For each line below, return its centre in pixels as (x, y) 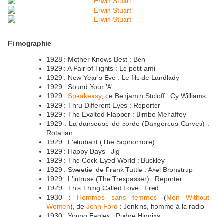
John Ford (102, 207)
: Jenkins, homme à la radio (161, 207)
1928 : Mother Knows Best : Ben (96, 59)
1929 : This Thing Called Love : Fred (103, 188)
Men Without (187, 197)
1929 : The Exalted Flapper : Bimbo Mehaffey (116, 115)
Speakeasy (85, 96)
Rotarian (60, 133)
